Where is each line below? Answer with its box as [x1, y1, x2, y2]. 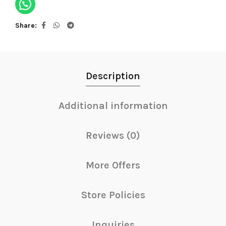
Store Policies [81, 189, 145, 201]
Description [86, 70, 140, 82]
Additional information [58, 99, 168, 111]
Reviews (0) [86, 129, 140, 141]
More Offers [86, 159, 140, 171]
